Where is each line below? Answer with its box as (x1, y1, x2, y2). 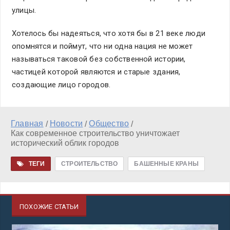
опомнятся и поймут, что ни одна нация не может (12, 41, 193, 51)
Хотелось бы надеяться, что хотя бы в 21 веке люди (12, 28, 206, 38)
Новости (49, 119, 83, 128)
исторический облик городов (11, 138, 119, 147)
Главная (11, 119, 44, 128)
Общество (89, 119, 129, 128)
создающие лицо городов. (12, 80, 113, 89)
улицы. (12, 5, 36, 15)
